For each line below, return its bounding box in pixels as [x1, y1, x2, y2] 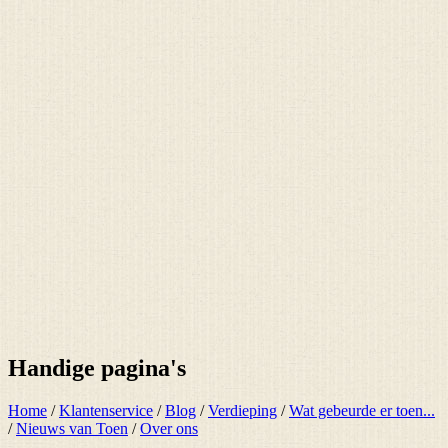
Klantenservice [59, 401, 153, 419]
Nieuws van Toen [16, 419, 128, 437]
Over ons [140, 419, 198, 437]
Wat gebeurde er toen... [289, 401, 435, 419]
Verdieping [208, 401, 277, 419]
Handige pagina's [8, 354, 186, 381]
